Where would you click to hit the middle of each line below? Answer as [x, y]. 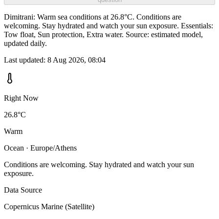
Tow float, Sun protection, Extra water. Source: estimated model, [103, 35]
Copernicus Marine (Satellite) [49, 207]
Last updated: [26, 60]
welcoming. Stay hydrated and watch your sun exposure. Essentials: [109, 26]
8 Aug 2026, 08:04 [77, 60]
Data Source [23, 190]
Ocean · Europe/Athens [40, 148]
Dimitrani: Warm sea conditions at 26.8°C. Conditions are [93, 17]
